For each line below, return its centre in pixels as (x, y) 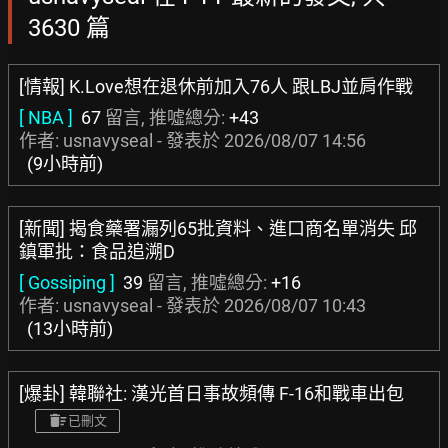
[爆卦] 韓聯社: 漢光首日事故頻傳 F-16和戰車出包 (211, 393)
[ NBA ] (46, 117)
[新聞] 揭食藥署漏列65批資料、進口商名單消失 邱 (218, 228)
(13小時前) (70, 328)
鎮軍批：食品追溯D (97, 251)
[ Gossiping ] (67, 282)
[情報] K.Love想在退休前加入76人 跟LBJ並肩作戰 (216, 86)
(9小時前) (65, 163)
